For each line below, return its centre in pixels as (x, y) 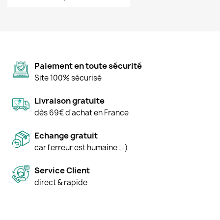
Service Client (62, 171)
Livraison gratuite (69, 101)
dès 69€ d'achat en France (82, 113)
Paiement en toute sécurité (88, 66)
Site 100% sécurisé (68, 78)
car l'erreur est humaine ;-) (81, 148)
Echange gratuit (66, 136)
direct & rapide (61, 183)
